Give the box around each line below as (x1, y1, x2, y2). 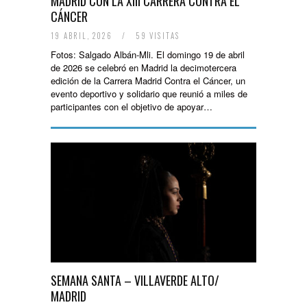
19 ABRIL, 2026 (51, 30, 115, 41)
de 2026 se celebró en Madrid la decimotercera (51, 61, 236, 74)
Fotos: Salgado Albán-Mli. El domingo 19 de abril (51, 48, 245, 61)
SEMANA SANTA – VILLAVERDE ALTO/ (51, 271, 219, 289)
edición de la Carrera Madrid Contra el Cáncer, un (51, 74, 245, 87)
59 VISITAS (133, 30, 180, 41)
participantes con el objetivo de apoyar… (51, 100, 212, 113)
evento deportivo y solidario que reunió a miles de (51, 87, 247, 100)
